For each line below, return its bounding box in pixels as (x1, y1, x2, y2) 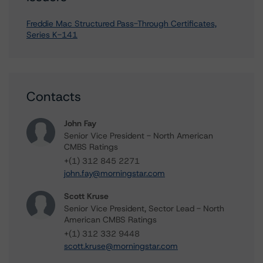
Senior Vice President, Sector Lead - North (64, 203, 224, 214)
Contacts (26, 88, 81, 105)
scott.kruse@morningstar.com (64, 241, 178, 251)
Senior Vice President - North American (64, 130, 213, 141)
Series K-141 (26, 29, 77, 40)
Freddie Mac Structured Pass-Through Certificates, (26, 18, 217, 29)
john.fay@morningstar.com (64, 168, 165, 178)
